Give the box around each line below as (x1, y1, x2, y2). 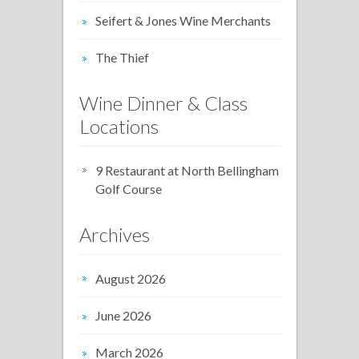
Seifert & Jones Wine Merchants (95, 12, 271, 28)
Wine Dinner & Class (79, 91, 248, 115)
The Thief (95, 49, 149, 65)
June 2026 (95, 307, 151, 323)
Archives (79, 222, 150, 246)
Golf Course (95, 180, 162, 196)
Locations (79, 114, 159, 138)
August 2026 (95, 270, 166, 286)
